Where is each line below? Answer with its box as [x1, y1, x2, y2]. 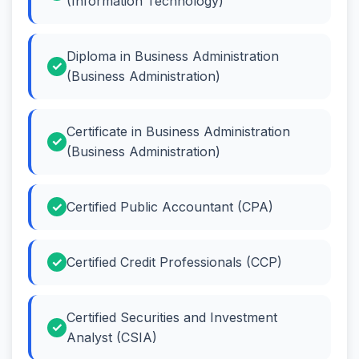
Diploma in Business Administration [67, 47, 279, 64]
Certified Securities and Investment [67, 309, 277, 325]
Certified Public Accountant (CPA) [67, 198, 273, 215]
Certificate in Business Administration [67, 123, 290, 139]
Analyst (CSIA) [67, 329, 157, 345]
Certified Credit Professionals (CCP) [67, 253, 282, 270]
